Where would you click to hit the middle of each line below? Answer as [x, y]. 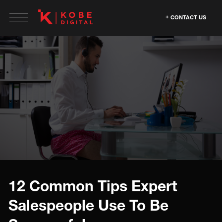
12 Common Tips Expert [93, 186]
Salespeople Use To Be [88, 205]
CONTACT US [188, 17]
